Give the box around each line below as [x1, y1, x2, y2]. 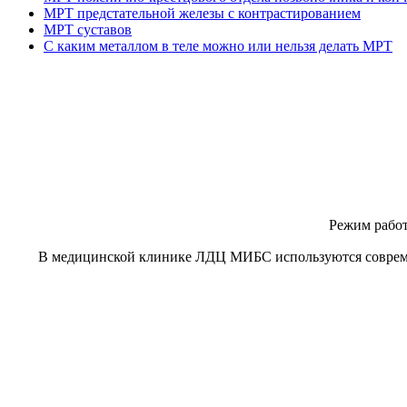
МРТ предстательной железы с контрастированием [44, 5, 361, 21]
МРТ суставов [44, 21, 132, 37]
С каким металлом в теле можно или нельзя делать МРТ [44, 37, 392, 54]
